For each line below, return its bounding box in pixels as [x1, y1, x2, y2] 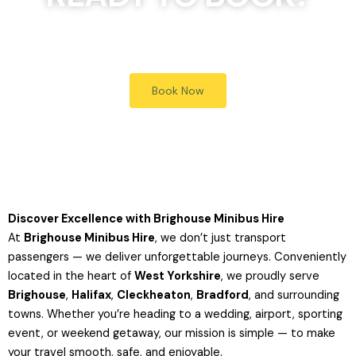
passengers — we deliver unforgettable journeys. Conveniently [8, 250, 346, 265]
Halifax [72, 288, 111, 304]
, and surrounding [249, 288, 339, 304]
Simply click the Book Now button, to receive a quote [17, 29, 339, 45]
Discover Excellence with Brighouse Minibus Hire [8, 211, 284, 227]
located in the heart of [8, 269, 134, 284]
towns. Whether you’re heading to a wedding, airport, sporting [8, 307, 342, 323]
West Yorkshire [134, 269, 221, 284]
